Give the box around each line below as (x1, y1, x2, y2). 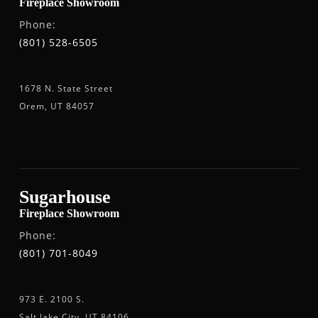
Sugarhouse (18, 187, 111, 208)
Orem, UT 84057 (18, 100, 94, 113)
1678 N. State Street (18, 82, 113, 95)
